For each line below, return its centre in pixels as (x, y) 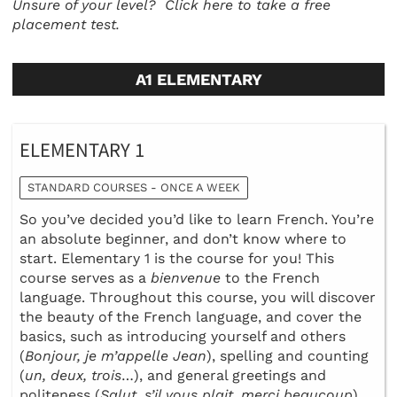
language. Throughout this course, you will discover (198, 297)
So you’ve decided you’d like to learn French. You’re (197, 219)
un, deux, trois (73, 375)
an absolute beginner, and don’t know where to (183, 238)
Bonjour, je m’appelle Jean (116, 355)
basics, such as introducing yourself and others (183, 336)
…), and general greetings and (224, 375)
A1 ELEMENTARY (198, 80)
